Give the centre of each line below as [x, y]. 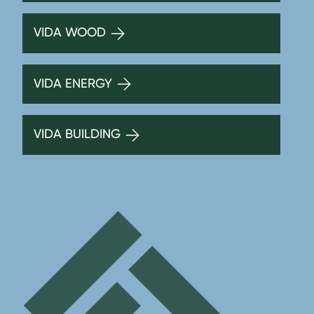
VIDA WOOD [71, 32]
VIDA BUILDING [79, 134]
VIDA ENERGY [75, 83]
